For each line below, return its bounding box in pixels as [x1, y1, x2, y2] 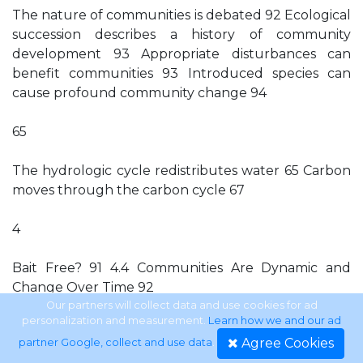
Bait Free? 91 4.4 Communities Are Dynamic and [12, 260, 351, 275]
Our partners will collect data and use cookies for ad [45, 299, 318, 311]
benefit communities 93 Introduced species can [12, 66, 351, 81]
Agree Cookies [241, 335, 334, 351]
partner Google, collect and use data [19, 336, 212, 349]
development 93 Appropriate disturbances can [12, 46, 351, 62]
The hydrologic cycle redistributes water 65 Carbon [12, 163, 351, 178]
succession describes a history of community [12, 27, 351, 42]
